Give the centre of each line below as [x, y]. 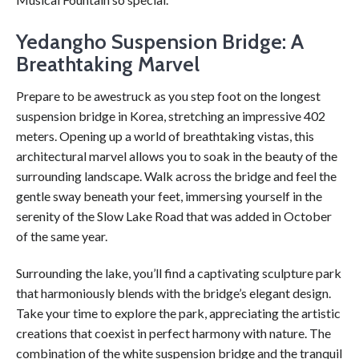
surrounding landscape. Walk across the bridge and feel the [176, 176]
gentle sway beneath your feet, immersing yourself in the [169, 196]
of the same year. [62, 236]
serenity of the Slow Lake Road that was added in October [174, 216]
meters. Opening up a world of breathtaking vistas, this [165, 136]
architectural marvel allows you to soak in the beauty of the [177, 156]
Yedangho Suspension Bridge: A [160, 42]
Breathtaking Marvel [108, 64]
